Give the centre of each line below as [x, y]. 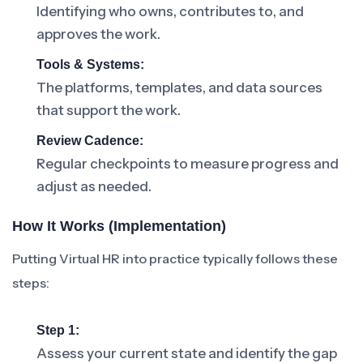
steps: [31, 283]
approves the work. [98, 34]
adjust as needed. [94, 186]
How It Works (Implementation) [119, 226]
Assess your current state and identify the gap [187, 353]
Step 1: [58, 330]
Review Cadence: [90, 141]
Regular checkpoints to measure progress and [188, 164]
